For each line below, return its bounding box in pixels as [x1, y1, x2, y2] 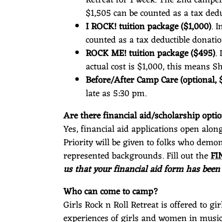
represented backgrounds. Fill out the [63, 148, 211, 164]
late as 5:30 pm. [86, 85, 147, 102]
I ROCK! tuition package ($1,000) [86, 18, 211, 35]
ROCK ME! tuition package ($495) [86, 45, 215, 61]
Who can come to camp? [63, 183, 158, 200]
